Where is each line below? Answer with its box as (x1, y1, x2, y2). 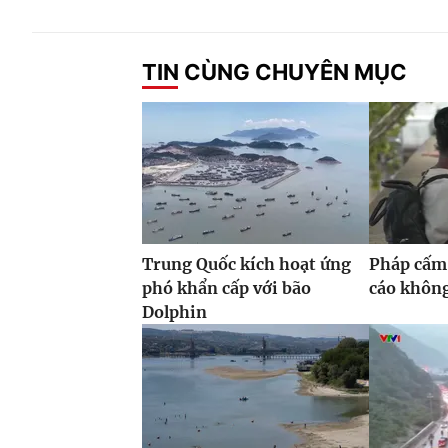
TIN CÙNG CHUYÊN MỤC (142, 58, 407, 85)
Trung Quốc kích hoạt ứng (142, 254, 351, 275)
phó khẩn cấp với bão (142, 278, 311, 299)
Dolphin (142, 302, 207, 323)
